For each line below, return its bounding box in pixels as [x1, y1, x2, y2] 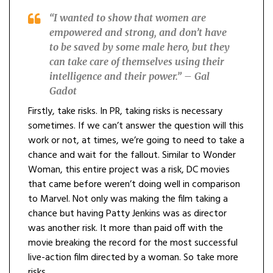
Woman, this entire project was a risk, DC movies [28, 162, 230, 179]
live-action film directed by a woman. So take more [28, 250, 238, 266]
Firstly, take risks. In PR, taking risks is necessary [28, 104, 222, 120]
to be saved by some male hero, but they [49, 41, 230, 54]
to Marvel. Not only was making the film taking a [28, 191, 228, 208]
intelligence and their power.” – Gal [49, 70, 210, 83]
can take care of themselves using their [49, 55, 224, 68]
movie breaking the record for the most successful [28, 235, 238, 252]
